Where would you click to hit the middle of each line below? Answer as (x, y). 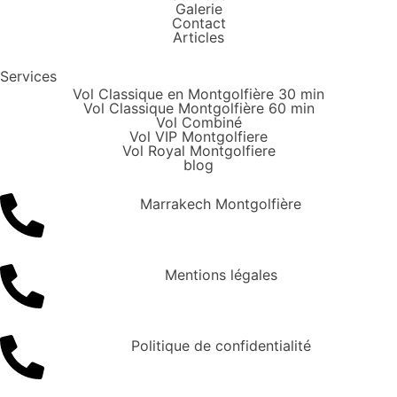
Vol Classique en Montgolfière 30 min (198, 94)
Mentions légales (221, 275)
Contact (198, 23)
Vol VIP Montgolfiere (198, 136)
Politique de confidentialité (221, 346)
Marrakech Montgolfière (221, 204)
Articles (198, 37)
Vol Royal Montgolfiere (198, 151)
